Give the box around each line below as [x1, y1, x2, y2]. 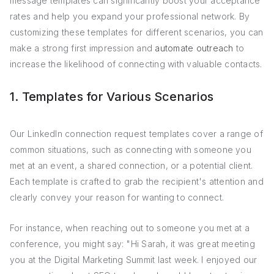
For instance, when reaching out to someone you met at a [10, 223, 250, 233]
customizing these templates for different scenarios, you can [10, 27, 264, 37]
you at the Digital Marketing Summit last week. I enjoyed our [10, 254, 257, 265]
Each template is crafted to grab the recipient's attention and [10, 176, 264, 187]
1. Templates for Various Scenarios [10, 89, 214, 104]
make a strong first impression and [10, 43, 155, 53]
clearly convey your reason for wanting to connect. [10, 192, 224, 202]
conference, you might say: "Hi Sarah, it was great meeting [10, 239, 255, 249]
